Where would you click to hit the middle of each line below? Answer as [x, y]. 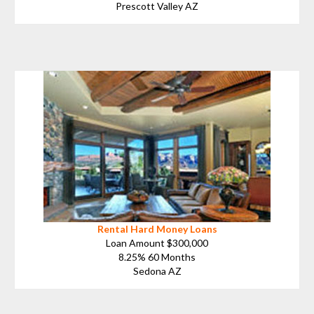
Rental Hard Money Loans [157, 228]
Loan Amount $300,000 [157, 243]
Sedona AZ [157, 271]
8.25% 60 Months [157, 257]
